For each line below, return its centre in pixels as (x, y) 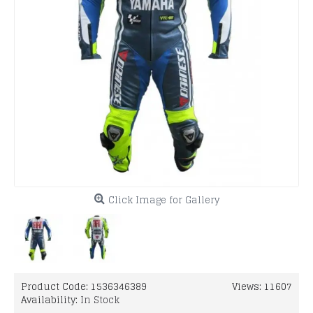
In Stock (100, 300)
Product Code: (56, 286)
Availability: (51, 300)
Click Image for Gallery (163, 200)
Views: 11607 (262, 286)
